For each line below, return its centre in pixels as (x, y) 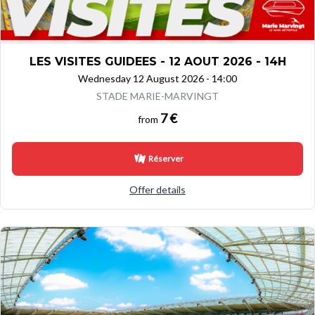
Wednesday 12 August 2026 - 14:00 (157, 79)
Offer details (157, 190)
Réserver (166, 159)
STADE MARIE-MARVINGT (157, 96)
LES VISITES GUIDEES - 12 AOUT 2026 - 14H (157, 62)
